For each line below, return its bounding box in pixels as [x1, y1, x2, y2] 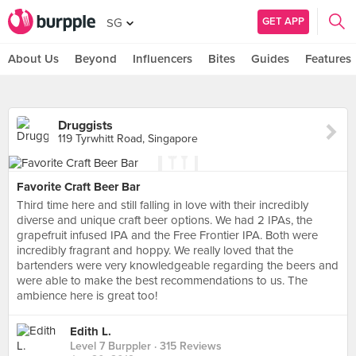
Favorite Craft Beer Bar [17, 180, 140, 194]
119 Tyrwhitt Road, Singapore [58, 132, 198, 145]
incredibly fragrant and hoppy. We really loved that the [17, 243, 293, 257]
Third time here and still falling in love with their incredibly [17, 198, 308, 212]
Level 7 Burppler [70, 339, 151, 354]
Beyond [75, 52, 117, 66]
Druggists [58, 118, 113, 133]
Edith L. [70, 324, 111, 339]
